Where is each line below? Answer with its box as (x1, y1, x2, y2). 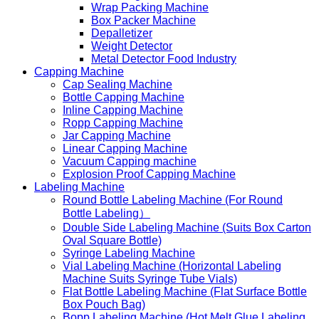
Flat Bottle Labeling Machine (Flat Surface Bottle (63, 285, 307, 298)
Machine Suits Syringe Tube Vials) (63, 272, 237, 285)
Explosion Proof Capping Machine (63, 167, 236, 180)
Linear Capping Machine (63, 142, 187, 155)
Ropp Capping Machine (63, 116, 183, 129)
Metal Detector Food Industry (91, 52, 236, 65)
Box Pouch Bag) (63, 298, 145, 310)
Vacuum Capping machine (63, 155, 197, 167)
